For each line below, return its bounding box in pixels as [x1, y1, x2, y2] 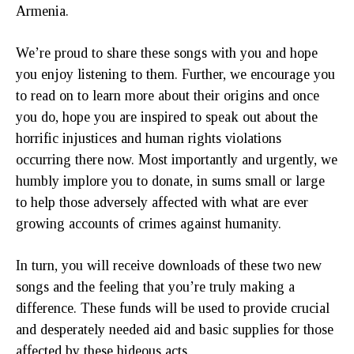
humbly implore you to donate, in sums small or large [16, 172, 325, 189]
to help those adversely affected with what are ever [16, 194, 308, 210]
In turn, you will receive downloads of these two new [16, 257, 322, 273]
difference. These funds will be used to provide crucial [16, 299, 330, 316]
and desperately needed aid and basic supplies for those [16, 321, 333, 337]
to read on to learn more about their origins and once [16, 87, 319, 104]
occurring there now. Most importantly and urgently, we [16, 151, 337, 168]
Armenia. [16, 2, 69, 19]
